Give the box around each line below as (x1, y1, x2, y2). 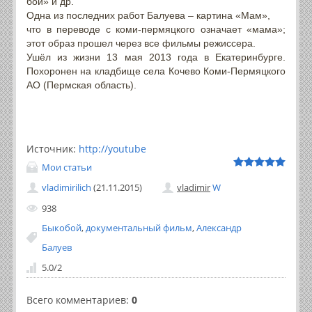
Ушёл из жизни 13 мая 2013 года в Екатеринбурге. (26, 52, 286, 63)
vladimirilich (42, 181, 91, 194)
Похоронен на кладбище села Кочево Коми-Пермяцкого (26, 65, 286, 77)
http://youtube (79, 142, 146, 155)
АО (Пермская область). (26, 79, 136, 91)
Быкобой (42, 221, 81, 234)
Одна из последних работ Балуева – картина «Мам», (26, 10, 273, 21)
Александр (196, 221, 242, 234)
